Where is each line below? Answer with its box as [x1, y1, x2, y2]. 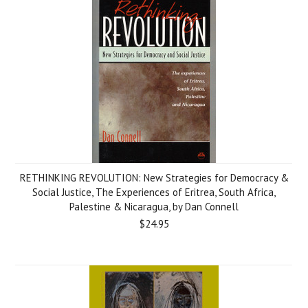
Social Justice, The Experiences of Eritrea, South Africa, [32, 186, 276, 199]
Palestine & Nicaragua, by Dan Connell [69, 200, 239, 213]
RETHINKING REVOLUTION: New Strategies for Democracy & [19, 171, 289, 184]
